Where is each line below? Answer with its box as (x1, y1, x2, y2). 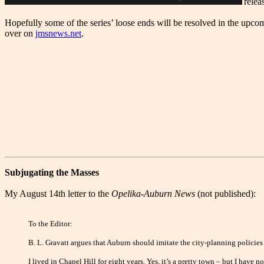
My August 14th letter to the (5, 189, 111, 199)
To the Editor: (28, 219, 72, 229)
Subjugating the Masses (5, 167, 99, 178)
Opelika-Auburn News (111, 189, 195, 199)
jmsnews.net (35, 28, 81, 39)
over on (5, 28, 35, 39)
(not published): (195, 189, 256, 199)
